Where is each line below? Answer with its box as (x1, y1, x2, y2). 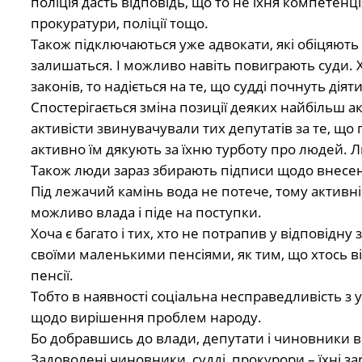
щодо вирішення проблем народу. (30, 307, 262, 326)
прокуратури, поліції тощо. (30, 13, 208, 32)
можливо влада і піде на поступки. (30, 202, 262, 221)
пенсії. (30, 265, 74, 284)
